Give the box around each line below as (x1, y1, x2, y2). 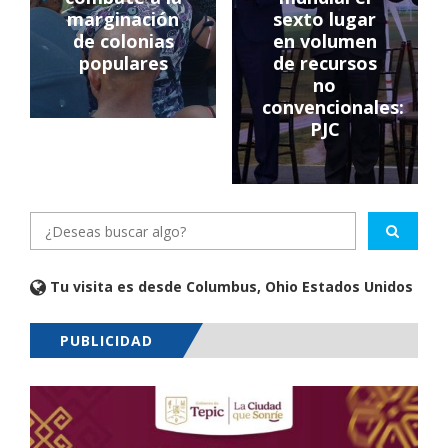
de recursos (272, 51, 377, 76)
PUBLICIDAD (60, 331, 153, 351)
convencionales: (261, 95, 404, 120)
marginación (67, 7, 180, 32)
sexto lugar (273, 7, 377, 32)
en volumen (272, 29, 377, 54)
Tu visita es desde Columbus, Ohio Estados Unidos (46, 277, 413, 297)
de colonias (72, 29, 174, 54)
